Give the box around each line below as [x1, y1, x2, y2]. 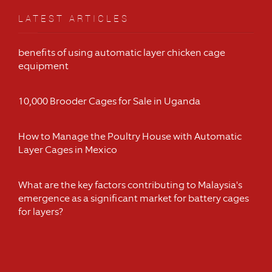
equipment [18, 59, 69, 73]
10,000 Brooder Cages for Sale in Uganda [18, 95, 200, 108]
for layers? [18, 205, 63, 219]
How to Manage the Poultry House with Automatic [18, 130, 242, 143]
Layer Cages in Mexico [18, 143, 117, 157]
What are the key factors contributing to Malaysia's [18, 178, 242, 192]
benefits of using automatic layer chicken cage [18, 46, 225, 59]
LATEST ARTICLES [18, 12, 129, 25]
